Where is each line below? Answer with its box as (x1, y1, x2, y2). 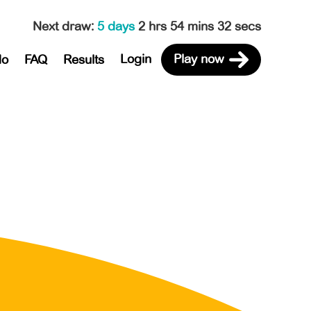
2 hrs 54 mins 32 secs (138, 18, 261, 34)
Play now (173, 51, 224, 67)
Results (62, 51, 104, 67)
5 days (97, 18, 138, 34)
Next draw (33, 18, 91, 34)
